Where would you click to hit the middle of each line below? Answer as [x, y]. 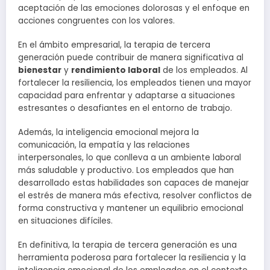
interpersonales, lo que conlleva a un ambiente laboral [130, 158]
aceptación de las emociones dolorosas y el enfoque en [134, 8]
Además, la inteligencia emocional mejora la [108, 133]
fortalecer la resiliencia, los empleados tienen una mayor [135, 83]
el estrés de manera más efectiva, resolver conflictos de [135, 196]
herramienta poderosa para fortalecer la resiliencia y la [132, 258]
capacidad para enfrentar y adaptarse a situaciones [127, 95]
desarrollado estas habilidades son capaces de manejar [133, 183]
